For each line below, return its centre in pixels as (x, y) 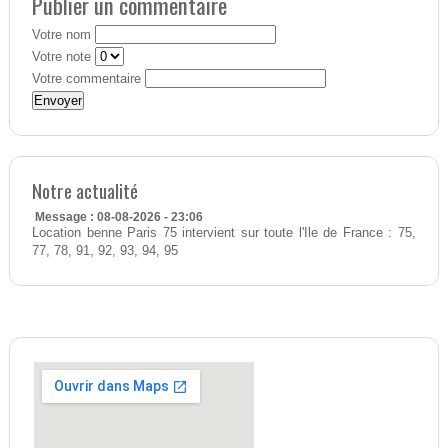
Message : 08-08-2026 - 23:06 (118, 217)
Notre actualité (84, 191)
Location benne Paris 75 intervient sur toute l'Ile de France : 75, (224, 233)
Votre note (61, 57)
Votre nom (61, 35)
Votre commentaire (86, 79)
